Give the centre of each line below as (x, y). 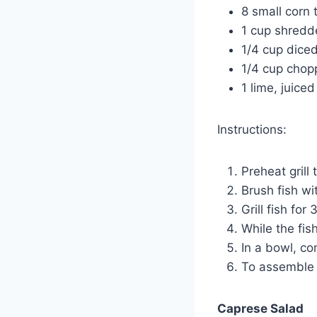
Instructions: (252, 129)
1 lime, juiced (278, 87)
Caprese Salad (260, 308)
